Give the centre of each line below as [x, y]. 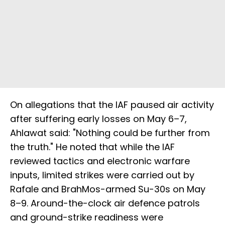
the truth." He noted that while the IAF [92, 147]
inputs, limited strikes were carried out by [102, 175]
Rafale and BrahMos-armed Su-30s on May [108, 189]
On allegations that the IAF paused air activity [112, 105]
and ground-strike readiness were [87, 217]
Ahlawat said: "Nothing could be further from [110, 133]
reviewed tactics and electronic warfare [100, 161]
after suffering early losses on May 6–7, [98, 119]
